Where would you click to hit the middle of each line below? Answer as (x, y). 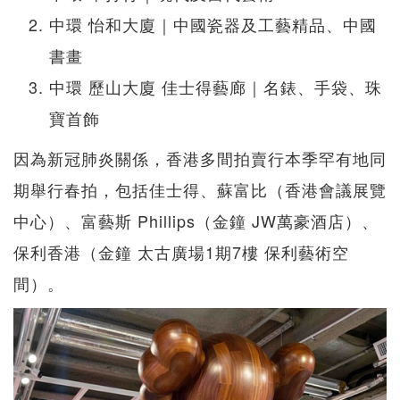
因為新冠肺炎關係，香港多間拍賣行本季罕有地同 (200, 158)
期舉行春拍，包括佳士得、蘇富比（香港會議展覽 (200, 190)
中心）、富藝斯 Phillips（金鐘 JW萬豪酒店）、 (196, 221)
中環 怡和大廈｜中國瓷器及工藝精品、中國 (213, 25)
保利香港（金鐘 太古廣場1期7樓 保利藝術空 (181, 252)
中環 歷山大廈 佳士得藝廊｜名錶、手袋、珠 (216, 87)
